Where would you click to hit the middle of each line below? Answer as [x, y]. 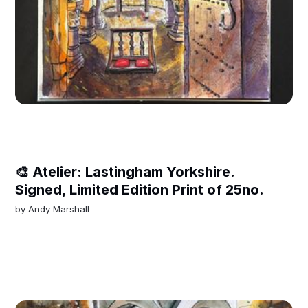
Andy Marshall [59, 209]
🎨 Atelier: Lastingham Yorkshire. [125, 172]
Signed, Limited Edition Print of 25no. [140, 189]
